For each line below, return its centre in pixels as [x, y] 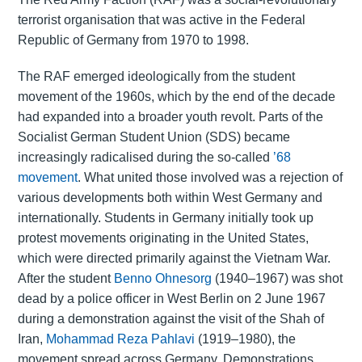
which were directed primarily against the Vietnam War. [174, 259]
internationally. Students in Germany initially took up [165, 218]
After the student [65, 279]
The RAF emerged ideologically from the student [156, 77]
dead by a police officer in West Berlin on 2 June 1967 [171, 299]
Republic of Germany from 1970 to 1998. [133, 40]
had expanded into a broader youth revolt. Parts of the [170, 117]
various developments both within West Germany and [170, 198]
